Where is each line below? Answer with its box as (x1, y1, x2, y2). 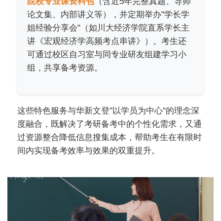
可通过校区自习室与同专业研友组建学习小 (27, 49, 186, 59)
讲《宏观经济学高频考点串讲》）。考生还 (27, 36, 186, 46)
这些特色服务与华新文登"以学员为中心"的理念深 (17, 106, 199, 115)
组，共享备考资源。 (27, 63, 103, 73)
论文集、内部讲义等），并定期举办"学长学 (27, 9, 189, 19)
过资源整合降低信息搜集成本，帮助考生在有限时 (17, 132, 202, 142)
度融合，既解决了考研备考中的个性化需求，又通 (17, 119, 202, 129)
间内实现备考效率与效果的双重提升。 (17, 146, 160, 155)
